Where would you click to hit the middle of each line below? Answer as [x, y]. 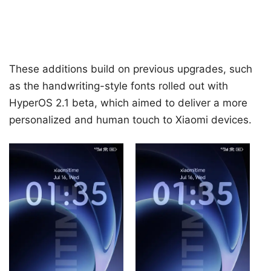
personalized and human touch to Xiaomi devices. [130, 119]
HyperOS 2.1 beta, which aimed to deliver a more [128, 103]
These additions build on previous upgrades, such [131, 69]
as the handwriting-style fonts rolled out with [119, 86]
